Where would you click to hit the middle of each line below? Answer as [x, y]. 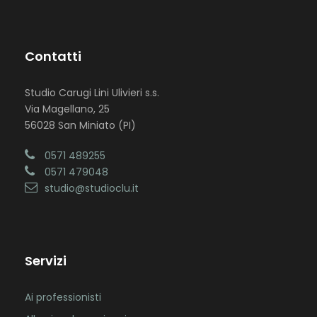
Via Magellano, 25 [67, 109]
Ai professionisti [63, 298]
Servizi [46, 261]
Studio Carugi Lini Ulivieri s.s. [92, 93]
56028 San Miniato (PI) [80, 126]
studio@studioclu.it [92, 189]
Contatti [53, 57]
